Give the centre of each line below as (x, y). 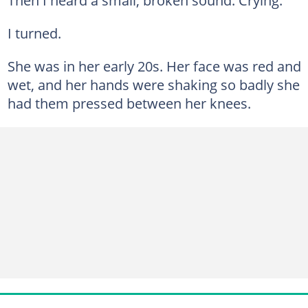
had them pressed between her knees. (129, 103)
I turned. (34, 33)
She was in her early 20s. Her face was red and (154, 66)
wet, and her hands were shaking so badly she (153, 84)
